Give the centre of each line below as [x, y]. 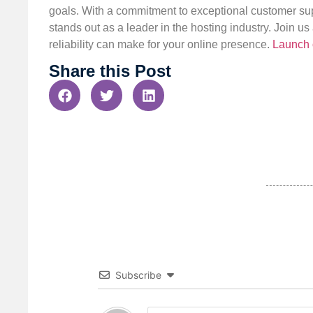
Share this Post [110, 71]
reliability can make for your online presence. [161, 44]
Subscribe [138, 275]
